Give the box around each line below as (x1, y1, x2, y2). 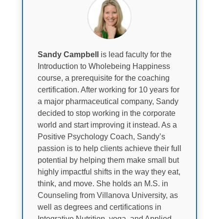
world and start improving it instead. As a (37, 120, 177, 129)
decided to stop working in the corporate (37, 109, 175, 117)
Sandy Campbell (37, 50, 99, 59)
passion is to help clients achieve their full (37, 144, 181, 153)
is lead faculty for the (98, 50, 172, 59)
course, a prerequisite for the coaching (37, 73, 170, 82)
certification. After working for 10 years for (37, 85, 179, 94)
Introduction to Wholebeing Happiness (37, 62, 170, 70)
